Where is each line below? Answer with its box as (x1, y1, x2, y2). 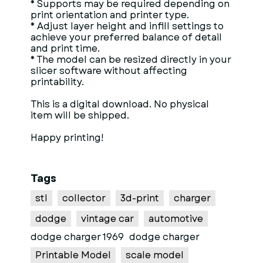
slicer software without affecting (31, 64, 187, 77)
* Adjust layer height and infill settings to (31, 19, 224, 33)
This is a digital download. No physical (31, 97, 209, 111)
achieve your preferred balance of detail (31, 31, 222, 44)
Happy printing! (31, 131, 104, 144)
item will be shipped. (31, 109, 129, 122)
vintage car (81, 212, 134, 225)
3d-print (120, 191, 159, 205)
